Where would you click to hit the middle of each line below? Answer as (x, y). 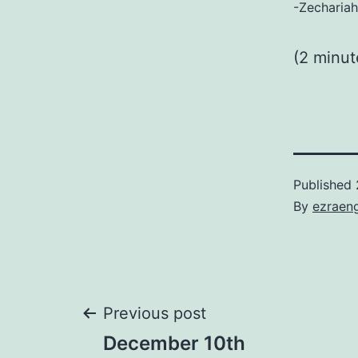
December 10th (174, 343)
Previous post (155, 313)
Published (324, 185)
